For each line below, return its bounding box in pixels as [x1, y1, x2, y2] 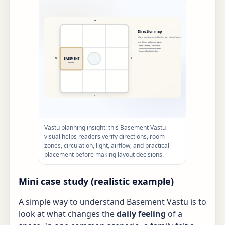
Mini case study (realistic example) [19, 175, 174, 188]
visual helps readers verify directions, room [44, 132, 165, 141]
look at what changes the [19, 208, 117, 220]
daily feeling [117, 208, 166, 220]
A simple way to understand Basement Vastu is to [19, 196, 206, 208]
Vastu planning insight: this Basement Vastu [44, 123, 166, 132]
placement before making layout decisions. [44, 150, 164, 159]
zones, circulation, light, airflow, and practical [44, 141, 169, 150]
